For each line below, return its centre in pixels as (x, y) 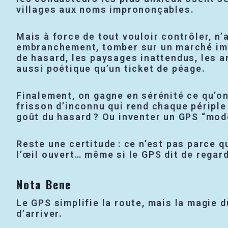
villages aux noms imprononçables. (105, 10)
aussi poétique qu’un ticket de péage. (111, 69)
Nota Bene (44, 184)
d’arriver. (40, 214)
